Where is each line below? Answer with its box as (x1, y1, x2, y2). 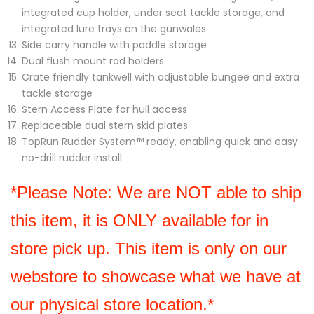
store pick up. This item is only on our (11, 238, 287, 258)
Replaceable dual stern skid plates (22, 118, 188, 133)
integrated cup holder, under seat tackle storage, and (22, 6, 285, 20)
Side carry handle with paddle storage (22, 38, 207, 53)
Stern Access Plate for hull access (22, 102, 187, 117)
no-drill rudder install (22, 151, 122, 165)
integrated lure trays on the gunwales (22, 22, 206, 36)
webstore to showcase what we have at (11, 266, 301, 286)
